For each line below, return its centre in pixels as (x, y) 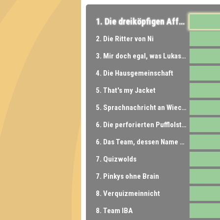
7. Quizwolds (116, 159)
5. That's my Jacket (126, 90)
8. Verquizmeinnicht (128, 193)
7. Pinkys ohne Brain (127, 176)
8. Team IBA (114, 210)
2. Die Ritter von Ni (125, 39)
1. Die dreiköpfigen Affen (182, 21)
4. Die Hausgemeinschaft (135, 73)
